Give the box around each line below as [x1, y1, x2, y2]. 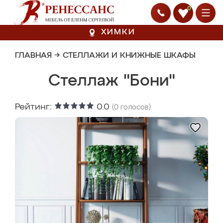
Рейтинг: [15, 103, 54, 111]
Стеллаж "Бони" [48, 73, 175, 89]
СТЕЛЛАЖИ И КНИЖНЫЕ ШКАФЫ [63, 52, 196, 60]
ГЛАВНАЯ [15, 52, 52, 60]
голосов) [118, 104, 151, 111]
